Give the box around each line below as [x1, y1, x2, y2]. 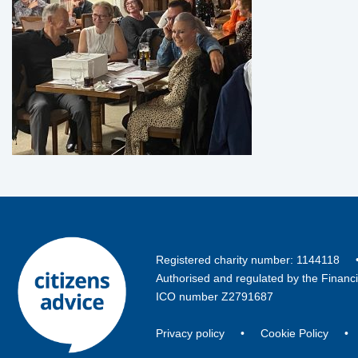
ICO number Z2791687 [156, 290, 273, 303]
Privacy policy [156, 327, 225, 340]
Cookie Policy [261, 327, 328, 340]
